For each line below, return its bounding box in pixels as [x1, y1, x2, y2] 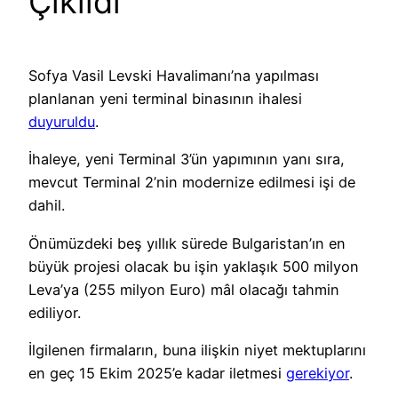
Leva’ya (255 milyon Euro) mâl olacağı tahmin [28, 280, 339, 298]
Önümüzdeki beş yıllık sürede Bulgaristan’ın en [28, 234, 346, 252]
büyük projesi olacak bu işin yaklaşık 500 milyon [28, 257, 359, 275]
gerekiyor [286, 363, 349, 382]
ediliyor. [28, 303, 81, 322]
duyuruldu [28, 112, 95, 131]
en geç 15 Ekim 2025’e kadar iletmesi [28, 363, 286, 382]
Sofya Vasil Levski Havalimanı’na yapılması [28, 66, 319, 84]
